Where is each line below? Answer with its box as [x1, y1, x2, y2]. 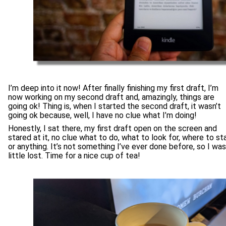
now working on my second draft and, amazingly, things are [8, 92, 214, 102]
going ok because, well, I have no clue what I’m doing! [8, 110, 197, 120]
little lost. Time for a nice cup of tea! [8, 151, 140, 160]
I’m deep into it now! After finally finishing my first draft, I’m [8, 83, 218, 93]
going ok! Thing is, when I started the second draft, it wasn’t [8, 101, 221, 111]
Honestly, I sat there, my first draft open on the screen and [8, 124, 217, 133]
